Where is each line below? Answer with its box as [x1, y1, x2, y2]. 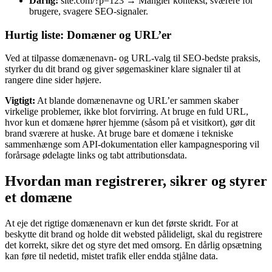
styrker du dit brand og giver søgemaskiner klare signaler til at [5, 64, 240, 75]
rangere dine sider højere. [5, 75, 101, 86]
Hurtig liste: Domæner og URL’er [5, 28, 171, 41]
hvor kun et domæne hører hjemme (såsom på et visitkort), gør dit [5, 117, 255, 128]
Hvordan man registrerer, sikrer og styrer [5, 173, 267, 189]
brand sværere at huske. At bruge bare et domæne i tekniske [5, 128, 233, 139]
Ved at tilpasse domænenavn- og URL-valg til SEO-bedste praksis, [5, 53, 260, 64]
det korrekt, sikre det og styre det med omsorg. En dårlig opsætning [5, 240, 262, 251]
